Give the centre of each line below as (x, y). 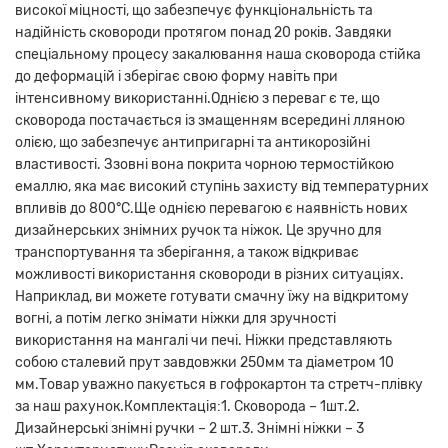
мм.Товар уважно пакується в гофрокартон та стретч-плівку (219, 385)
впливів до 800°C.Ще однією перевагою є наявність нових (211, 209)
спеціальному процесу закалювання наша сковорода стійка (218, 55)
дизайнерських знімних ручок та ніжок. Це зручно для (198, 231)
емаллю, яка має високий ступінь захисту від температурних (222, 187)
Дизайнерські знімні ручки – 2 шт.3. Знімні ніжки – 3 (189, 429)
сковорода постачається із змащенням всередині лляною (210, 121)
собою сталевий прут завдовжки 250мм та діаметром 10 (204, 363)
